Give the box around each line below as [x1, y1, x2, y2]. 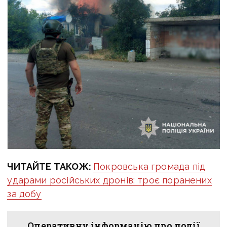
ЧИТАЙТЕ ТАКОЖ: [7, 161, 94, 172]
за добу [7, 188, 42, 199]
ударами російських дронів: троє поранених [7, 174, 212, 185]
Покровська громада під [93, 161, 206, 172]
